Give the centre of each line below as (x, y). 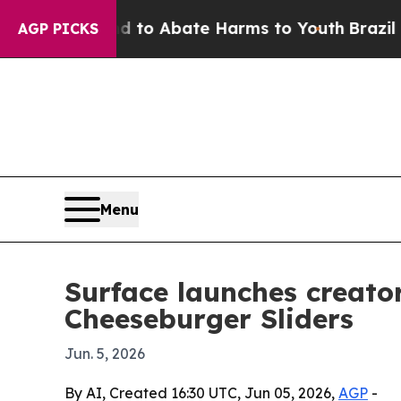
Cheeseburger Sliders (209, 318)
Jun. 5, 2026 (105, 353)
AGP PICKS (58, 29)
